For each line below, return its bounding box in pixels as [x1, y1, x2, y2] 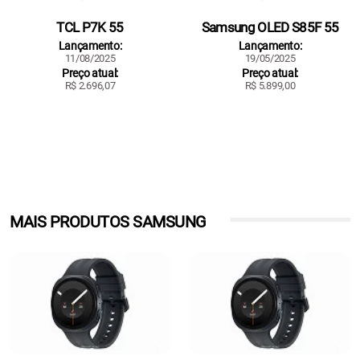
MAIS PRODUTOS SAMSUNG [10, 211, 207, 231]
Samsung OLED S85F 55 [201, 18, 339, 35]
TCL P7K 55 [56, 18, 124, 35]
